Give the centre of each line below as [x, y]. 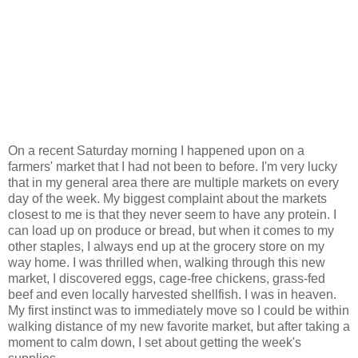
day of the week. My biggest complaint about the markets [167, 198]
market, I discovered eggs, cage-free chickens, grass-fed [167, 278]
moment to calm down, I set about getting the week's [155, 342]
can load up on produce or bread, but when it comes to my [171, 230]
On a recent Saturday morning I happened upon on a [156, 150]
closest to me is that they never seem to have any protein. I [172, 214]
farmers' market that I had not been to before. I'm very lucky [173, 166]
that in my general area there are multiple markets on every [173, 182]
